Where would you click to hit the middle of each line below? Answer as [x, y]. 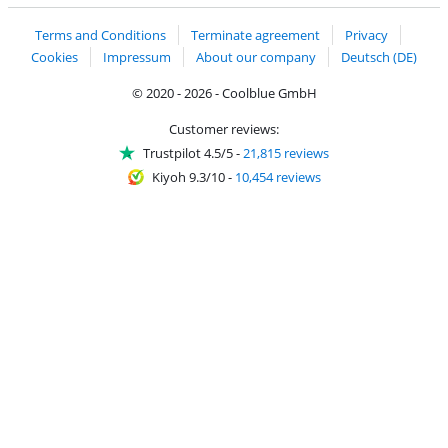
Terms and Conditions [100, 35]
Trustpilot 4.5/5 [188, 152]
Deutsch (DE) [379, 56]
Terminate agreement [255, 35]
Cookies [54, 56]
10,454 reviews [277, 176]
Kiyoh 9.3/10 [188, 176]
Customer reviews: [224, 128]
